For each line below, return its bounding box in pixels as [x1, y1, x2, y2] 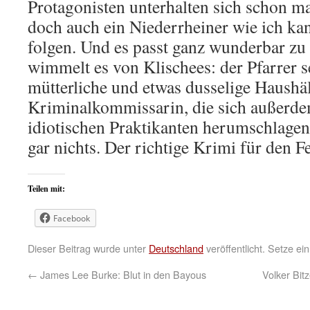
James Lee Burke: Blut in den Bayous [37, 267, 206, 282]
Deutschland [149, 241, 203, 255]
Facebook [53, 212, 90, 224]
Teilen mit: [28, 183, 65, 194]
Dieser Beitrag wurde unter [28, 241, 149, 255]
